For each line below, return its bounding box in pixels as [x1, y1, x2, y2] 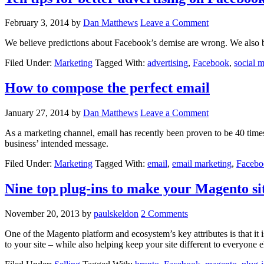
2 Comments [141, 209, 188, 219]
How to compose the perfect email [5, 80, 210, 96]
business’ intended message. [5, 138, 108, 149]
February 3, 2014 [5, 18, 69, 28]
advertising [147, 58, 188, 68]
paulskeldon [94, 209, 138, 219]
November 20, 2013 [5, 209, 80, 219]
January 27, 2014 [5, 108, 69, 118]
